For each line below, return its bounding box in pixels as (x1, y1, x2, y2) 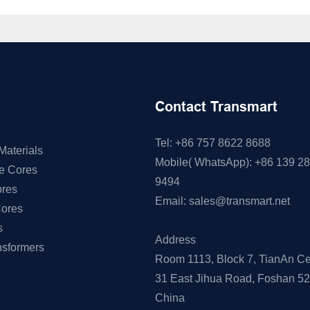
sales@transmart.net (189, 194, 290, 207)
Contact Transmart (155, 98, 277, 115)
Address (155, 233, 196, 246)
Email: (155, 194, 189, 207)
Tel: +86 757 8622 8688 (155, 136, 271, 149)
